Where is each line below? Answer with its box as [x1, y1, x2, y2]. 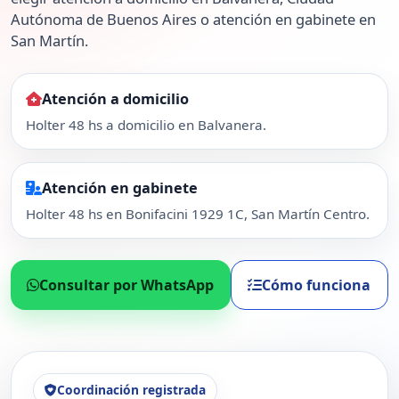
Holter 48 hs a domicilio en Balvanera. [26, 115, 266, 134]
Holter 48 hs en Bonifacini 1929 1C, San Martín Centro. [26, 204, 370, 223]
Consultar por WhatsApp [39, 274, 215, 295]
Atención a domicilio [42, 89, 189, 110]
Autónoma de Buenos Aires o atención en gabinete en [11, 9, 376, 30]
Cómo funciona [262, 274, 371, 295]
